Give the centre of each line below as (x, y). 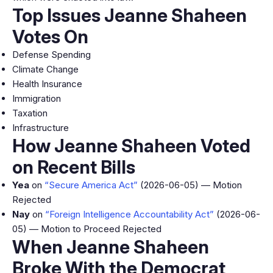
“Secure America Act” (91, 185)
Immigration (37, 98)
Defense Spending (51, 55)
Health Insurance (47, 84)
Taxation (30, 113)
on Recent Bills (74, 167)
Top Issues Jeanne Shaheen (129, 15)
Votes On (50, 37)
